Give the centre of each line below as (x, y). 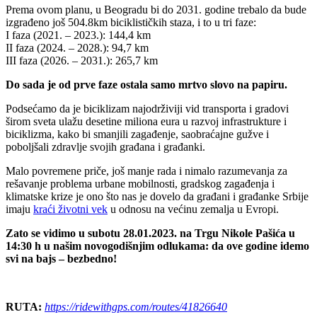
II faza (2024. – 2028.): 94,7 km (77, 47)
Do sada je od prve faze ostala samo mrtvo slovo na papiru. (148, 84)
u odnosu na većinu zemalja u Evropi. (193, 209)
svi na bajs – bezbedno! (61, 258)
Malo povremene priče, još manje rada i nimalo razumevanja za (146, 171)
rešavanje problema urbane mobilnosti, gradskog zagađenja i (140, 183)
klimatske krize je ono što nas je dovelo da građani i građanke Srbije (157, 196)
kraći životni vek (70, 209)
